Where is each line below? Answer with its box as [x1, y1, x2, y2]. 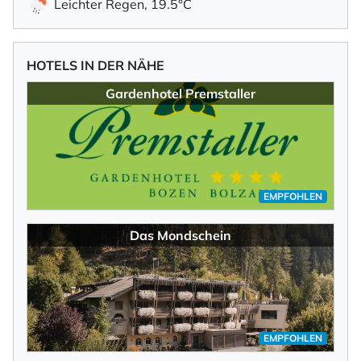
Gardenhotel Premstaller [106, 85, 255, 102]
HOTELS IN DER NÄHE [27, 57, 164, 74]
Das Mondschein [130, 227, 231, 244]
